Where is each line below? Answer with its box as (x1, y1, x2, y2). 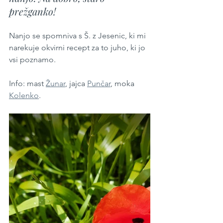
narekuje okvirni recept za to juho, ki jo (9, 43, 147, 52)
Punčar (87, 79, 111, 88)
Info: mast (9, 79, 46, 88)
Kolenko (9, 91, 39, 100)
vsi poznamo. (9, 55, 58, 64)
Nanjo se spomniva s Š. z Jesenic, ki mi (9, 31, 148, 40)
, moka (111, 79, 136, 88)
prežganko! (9, 4, 56, 18)
